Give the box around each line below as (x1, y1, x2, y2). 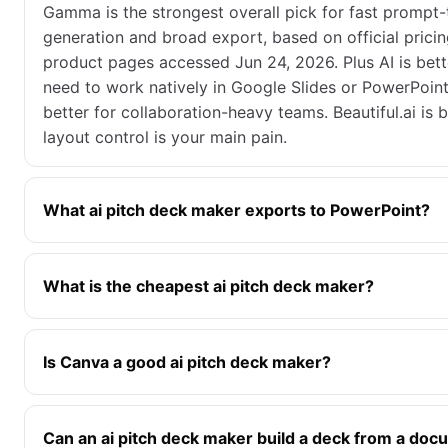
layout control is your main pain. (43, 127, 287, 148)
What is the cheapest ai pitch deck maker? (43, 275, 374, 296)
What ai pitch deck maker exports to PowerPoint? (43, 199, 430, 220)
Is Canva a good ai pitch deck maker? (43, 351, 331, 372)
